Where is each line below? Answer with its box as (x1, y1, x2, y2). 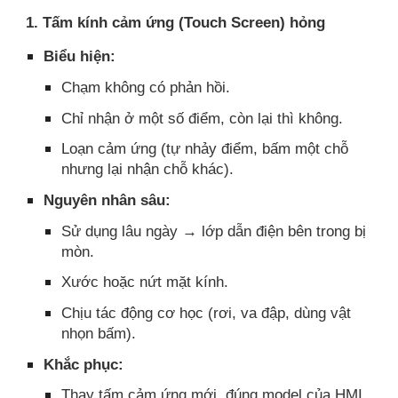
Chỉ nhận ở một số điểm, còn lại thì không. (61, 108, 344, 127)
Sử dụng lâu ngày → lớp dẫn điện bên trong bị (61, 221, 367, 240)
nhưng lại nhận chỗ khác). (61, 160, 235, 179)
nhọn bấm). (61, 323, 137, 342)
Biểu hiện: (44, 47, 116, 66)
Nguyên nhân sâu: (44, 190, 171, 209)
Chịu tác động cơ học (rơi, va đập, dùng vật (61, 303, 352, 322)
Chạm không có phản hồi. (61, 77, 231, 96)
